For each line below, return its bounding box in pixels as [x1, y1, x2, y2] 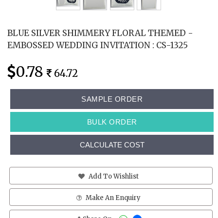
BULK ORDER [87, 117, 137, 126]
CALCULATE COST [79, 140, 145, 149]
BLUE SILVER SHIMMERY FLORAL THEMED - [7, 27, 193, 38]
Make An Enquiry [84, 193, 141, 202]
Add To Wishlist [87, 172, 139, 181]
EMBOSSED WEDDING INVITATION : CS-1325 [7, 39, 188, 51]
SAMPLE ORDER [81, 94, 143, 103]
